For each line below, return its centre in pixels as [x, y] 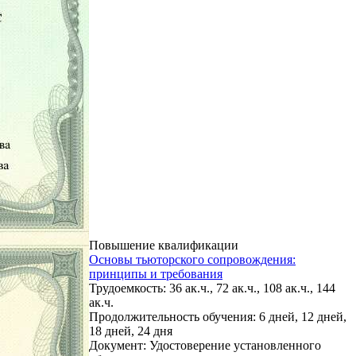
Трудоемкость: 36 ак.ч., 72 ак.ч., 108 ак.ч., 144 [212, 288]
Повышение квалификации [164, 245]
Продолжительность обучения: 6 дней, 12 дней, [218, 316]
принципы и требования [156, 273]
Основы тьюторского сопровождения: [192, 259]
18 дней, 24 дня [131, 331]
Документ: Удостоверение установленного [205, 345]
